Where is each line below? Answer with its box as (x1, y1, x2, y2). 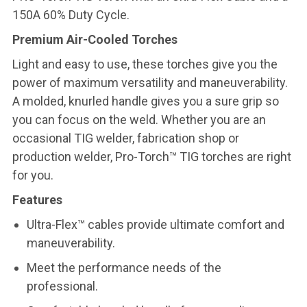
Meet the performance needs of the (26, 260, 221, 275)
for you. (12, 168, 53, 182)
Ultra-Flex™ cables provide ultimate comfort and (26, 217, 284, 232)
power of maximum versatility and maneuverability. (12, 75, 288, 90)
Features (12, 193, 62, 207)
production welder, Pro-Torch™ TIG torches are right (12, 149, 291, 164)
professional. (26, 279, 98, 293)
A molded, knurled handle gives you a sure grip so (12, 94, 279, 108)
